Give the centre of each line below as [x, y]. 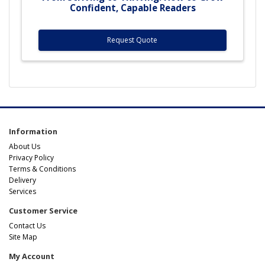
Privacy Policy [31, 157]
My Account [32, 256]
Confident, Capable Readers [132, 7]
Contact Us [27, 225]
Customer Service [43, 210]
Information [33, 131]
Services [22, 191]
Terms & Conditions [42, 169]
